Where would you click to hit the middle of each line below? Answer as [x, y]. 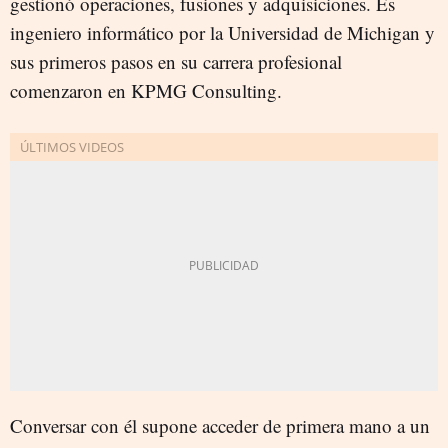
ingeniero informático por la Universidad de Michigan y [222, 32]
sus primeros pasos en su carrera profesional [176, 61]
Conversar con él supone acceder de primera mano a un [220, 425]
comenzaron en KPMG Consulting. [146, 90]
